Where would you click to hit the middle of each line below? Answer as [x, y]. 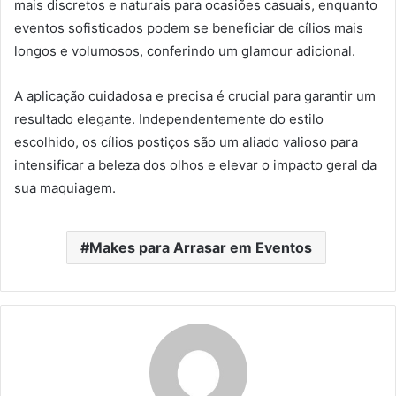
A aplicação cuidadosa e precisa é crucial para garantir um [195, 96]
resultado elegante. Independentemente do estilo [169, 119]
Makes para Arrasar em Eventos [200, 248]
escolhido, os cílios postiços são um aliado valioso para [186, 142]
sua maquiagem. [65, 188]
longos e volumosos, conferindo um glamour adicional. [185, 51]
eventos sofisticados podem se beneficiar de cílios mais [189, 28]
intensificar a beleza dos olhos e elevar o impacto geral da [195, 165]
